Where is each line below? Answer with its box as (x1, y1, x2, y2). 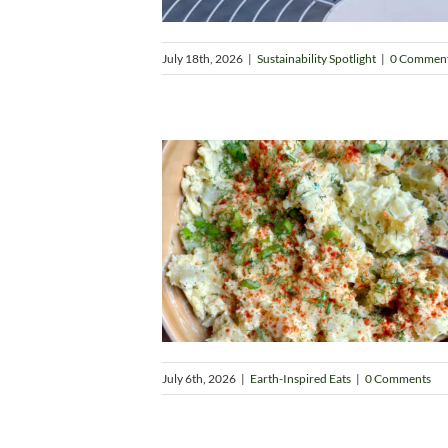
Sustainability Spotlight (257, 51, 376, 66)
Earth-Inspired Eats (250, 371, 351, 386)
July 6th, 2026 (162, 371, 236, 386)
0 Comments (365, 371, 431, 386)
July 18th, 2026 (162, 51, 243, 66)
